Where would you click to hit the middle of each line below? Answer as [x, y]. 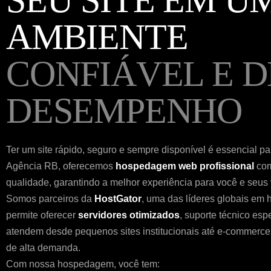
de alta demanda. [43, 248]
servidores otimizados [129, 215]
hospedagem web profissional [185, 166]
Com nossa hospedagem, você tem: [83, 264]
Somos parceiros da [50, 199]
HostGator [118, 199]
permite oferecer [42, 215]
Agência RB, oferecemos [61, 166]
